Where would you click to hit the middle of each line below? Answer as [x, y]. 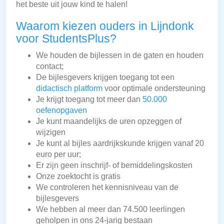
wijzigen [51, 132]
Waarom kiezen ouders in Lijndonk [105, 26]
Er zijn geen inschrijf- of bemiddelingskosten [114, 165]
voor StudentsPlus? [66, 39]
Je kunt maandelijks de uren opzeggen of [109, 121]
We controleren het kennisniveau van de [107, 187]
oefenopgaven [61, 110]
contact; [50, 66]
